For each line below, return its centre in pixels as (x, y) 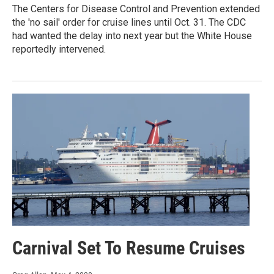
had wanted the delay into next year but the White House (132, 35)
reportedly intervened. (59, 49)
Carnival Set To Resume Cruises (129, 248)
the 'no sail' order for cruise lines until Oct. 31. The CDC (129, 22)
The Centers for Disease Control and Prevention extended (136, 9)
